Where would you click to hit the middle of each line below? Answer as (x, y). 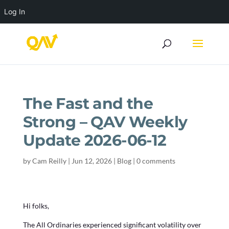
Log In (15, 12)
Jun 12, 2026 (91, 161)
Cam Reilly (49, 161)
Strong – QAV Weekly (105, 122)
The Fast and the (88, 104)
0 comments (156, 161)
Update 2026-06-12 (95, 140)
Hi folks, (36, 206)
